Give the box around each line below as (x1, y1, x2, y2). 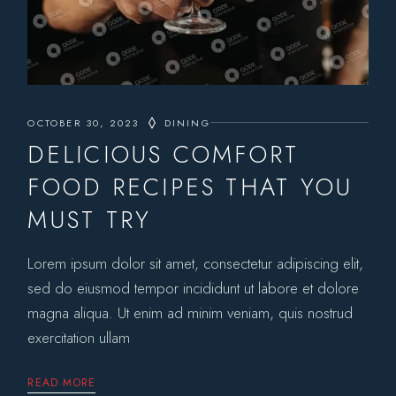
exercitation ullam (27, 326, 131, 348)
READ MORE (27, 374, 96, 391)
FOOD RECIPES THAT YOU (27, 169, 354, 204)
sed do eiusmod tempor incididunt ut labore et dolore (27, 277, 360, 299)
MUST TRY (27, 202, 152, 237)
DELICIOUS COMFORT (27, 136, 300, 171)
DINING (164, 115, 210, 130)
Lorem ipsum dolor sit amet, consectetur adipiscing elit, (27, 252, 364, 274)
